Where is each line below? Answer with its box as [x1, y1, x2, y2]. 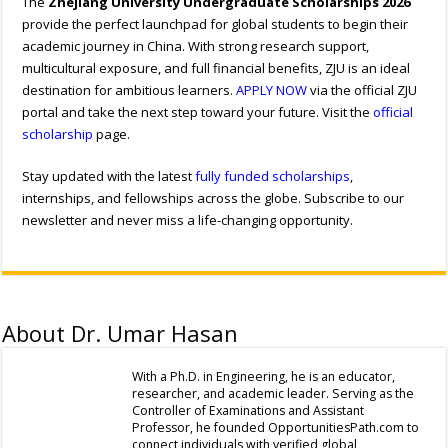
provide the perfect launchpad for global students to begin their [22, 15, 409, 34]
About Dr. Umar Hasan [2, 318, 239, 349]
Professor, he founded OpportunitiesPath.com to [132, 419, 420, 437]
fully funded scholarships [195, 167, 351, 186]
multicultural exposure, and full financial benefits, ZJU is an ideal [22, 59, 411, 78]
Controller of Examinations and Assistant [132, 402, 365, 420]
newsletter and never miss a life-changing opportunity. [22, 211, 354, 230]
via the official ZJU [307, 81, 418, 100]
